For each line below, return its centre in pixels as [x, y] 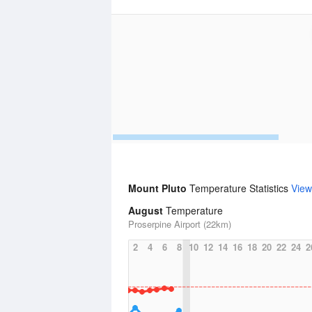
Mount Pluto [159, 188]
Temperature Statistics [240, 188]
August [146, 210]
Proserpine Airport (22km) [180, 224]
